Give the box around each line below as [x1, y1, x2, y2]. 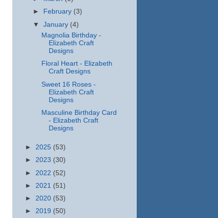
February [43, 8, 74, 16]
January [43, 20, 71, 28]
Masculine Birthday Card [41, 109, 117, 116]
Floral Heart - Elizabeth [41, 60, 112, 68]
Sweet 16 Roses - [41, 80, 96, 88]
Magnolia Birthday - [41, 32, 101, 39]
